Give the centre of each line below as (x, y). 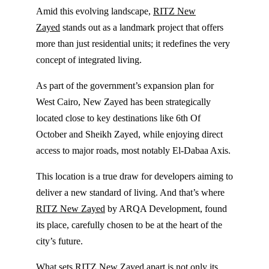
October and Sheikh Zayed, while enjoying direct (129, 134)
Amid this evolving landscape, (95, 11)
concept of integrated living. (89, 60)
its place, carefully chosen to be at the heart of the (129, 225)
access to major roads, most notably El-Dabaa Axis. (133, 151)
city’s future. (59, 241)
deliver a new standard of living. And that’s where (130, 193)
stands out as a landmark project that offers (142, 28)
